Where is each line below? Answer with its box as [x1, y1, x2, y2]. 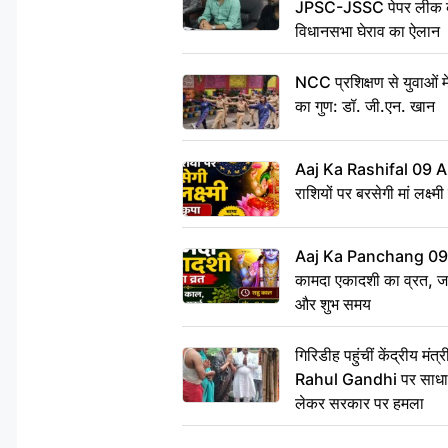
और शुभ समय [295, 293, 371, 314]
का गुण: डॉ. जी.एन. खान [295, 95, 435, 116]
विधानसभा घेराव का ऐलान [295, 20, 440, 41]
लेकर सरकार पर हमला [295, 392, 424, 413]
